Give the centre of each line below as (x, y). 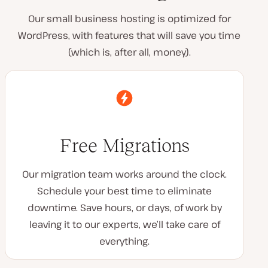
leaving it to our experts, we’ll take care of (124, 224)
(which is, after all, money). (129, 52)
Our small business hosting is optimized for (129, 19)
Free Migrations (124, 145)
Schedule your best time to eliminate (124, 191)
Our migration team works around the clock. (124, 174)
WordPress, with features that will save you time (129, 35)
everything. (124, 241)
